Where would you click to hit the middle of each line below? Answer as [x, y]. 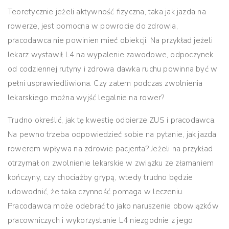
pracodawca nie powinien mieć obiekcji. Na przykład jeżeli [110, 40]
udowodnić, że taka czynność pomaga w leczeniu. [96, 191]
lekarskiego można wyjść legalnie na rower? [86, 97]
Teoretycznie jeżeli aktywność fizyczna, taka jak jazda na [107, 12]
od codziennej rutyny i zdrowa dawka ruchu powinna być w [113, 69]
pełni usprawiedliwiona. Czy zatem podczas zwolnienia [105, 83]
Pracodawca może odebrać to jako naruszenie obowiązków [113, 206]
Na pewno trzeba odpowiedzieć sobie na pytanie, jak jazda [112, 134]
